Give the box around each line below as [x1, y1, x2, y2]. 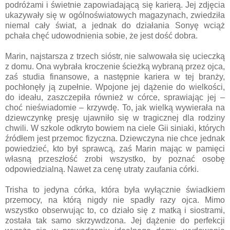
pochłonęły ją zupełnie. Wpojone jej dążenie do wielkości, [5, 82, 225, 91]
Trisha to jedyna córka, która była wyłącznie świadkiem [5, 185, 225, 194]
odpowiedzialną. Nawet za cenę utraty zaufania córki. [5, 164, 199, 174]
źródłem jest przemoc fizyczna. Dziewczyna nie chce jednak [5, 133, 225, 143]
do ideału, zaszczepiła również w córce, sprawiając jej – [5, 92, 225, 102]
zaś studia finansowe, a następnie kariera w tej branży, [5, 72, 225, 81]
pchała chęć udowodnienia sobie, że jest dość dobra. [5, 31, 200, 40]
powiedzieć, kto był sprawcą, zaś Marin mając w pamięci [5, 144, 225, 153]
